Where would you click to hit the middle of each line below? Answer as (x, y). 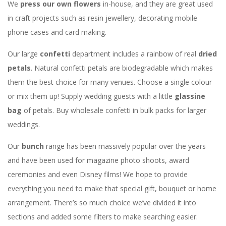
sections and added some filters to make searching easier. (103, 217)
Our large (23, 54)
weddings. (24, 124)
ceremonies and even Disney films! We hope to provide (98, 174)
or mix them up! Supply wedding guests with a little (90, 96)
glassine (189, 96)
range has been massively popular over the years (126, 146)
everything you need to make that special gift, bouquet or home (112, 188)
